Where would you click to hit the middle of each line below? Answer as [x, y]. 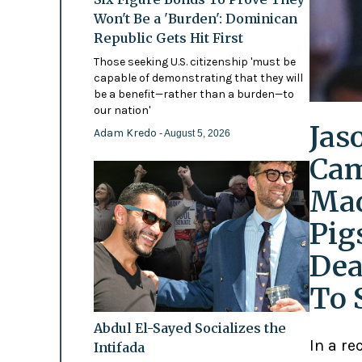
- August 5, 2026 [194, 133]
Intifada [119, 347]
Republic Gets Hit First [168, 38]
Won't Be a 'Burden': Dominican [195, 18]
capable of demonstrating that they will [198, 78]
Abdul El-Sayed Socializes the [189, 328]
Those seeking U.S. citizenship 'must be [194, 61]
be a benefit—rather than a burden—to [194, 94]
